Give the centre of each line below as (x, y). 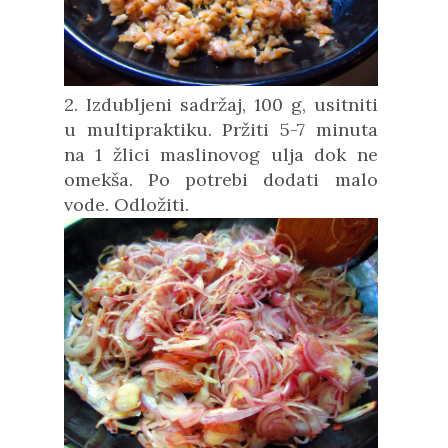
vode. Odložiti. (126, 205)
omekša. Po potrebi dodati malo (221, 180)
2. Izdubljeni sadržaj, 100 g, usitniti (221, 105)
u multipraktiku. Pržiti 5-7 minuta (221, 130)
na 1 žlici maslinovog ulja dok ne (221, 155)
